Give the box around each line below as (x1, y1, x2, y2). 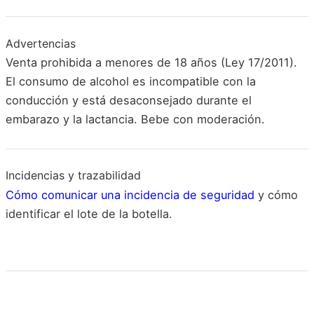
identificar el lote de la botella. (6, 206, 172, 221)
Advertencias (6, 36, 76, 50)
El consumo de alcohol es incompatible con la (6, 74, 256, 89)
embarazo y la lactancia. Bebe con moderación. (6, 112, 265, 127)
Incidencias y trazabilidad (6, 168, 141, 182)
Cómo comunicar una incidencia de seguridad (6, 187, 254, 202)
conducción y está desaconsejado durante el (6, 93, 252, 108)
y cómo (254, 187, 298, 202)
